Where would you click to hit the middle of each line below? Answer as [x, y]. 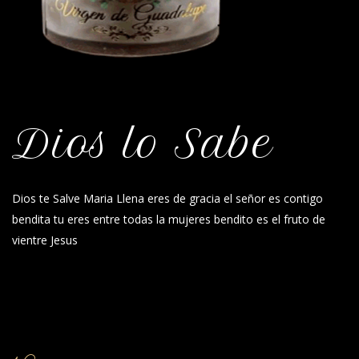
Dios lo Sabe [143, 143]
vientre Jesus [45, 240]
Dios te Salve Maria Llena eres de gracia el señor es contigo [167, 198]
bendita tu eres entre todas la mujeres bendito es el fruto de [169, 219]
